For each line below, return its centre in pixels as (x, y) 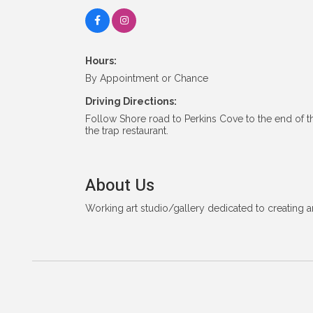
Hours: (101, 60)
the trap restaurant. (127, 130)
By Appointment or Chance (147, 78)
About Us (120, 185)
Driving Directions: (131, 101)
